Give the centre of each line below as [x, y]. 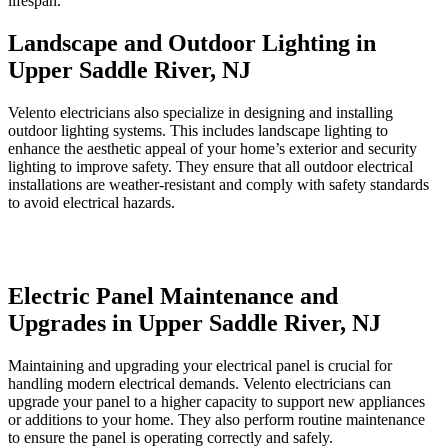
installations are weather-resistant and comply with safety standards [218, 184]
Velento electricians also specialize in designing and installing [200, 112]
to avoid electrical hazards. [91, 202]
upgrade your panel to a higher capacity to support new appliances [216, 402]
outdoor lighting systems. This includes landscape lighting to [198, 130]
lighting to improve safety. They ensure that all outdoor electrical [210, 166]
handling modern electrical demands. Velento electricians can [199, 384]
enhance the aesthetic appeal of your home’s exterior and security [212, 148]
